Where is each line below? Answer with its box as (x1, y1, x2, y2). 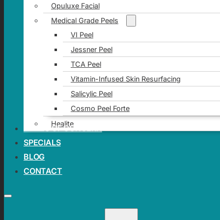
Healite (51, 119, 74, 128)
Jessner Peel (70, 45, 112, 54)
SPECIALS (24, 137, 61, 147)
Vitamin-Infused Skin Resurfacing (70, 74, 181, 83)
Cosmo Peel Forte (70, 104, 130, 112)
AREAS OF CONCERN (24, 123, 102, 133)
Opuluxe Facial (51, 1, 100, 10)
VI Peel (70, 30, 93, 39)
